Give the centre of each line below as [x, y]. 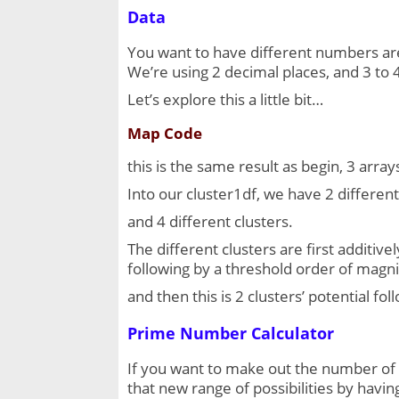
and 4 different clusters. [210, 222]
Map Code [165, 134]
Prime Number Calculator [231, 334]
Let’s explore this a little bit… [225, 100]
